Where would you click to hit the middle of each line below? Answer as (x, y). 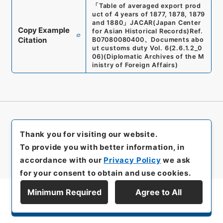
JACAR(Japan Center (166, 23)
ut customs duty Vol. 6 (130, 48)
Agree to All (159, 192)
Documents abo (177, 40)
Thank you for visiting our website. (89, 134)
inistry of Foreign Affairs (133, 65)
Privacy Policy (132, 160)
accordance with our (62, 160)
